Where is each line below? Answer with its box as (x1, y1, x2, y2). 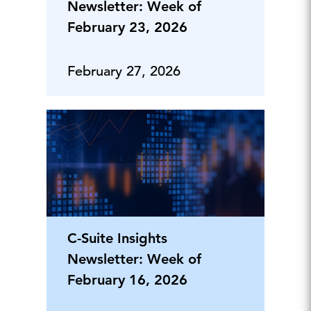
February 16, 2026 (67, 271, 187, 289)
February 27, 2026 (67, 62, 180, 80)
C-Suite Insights (67, 230, 167, 247)
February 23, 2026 (67, 18, 187, 35)
